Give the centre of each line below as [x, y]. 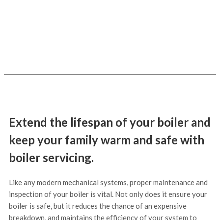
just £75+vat [110, 15]
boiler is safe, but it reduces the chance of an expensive [98, 206]
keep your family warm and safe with [107, 140]
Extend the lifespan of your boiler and [110, 122]
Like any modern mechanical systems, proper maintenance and [108, 182]
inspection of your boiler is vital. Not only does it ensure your [108, 194]
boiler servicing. [51, 158]
